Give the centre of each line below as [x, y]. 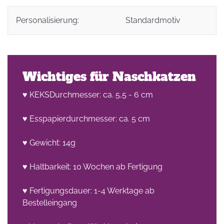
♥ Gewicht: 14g [49, 143]
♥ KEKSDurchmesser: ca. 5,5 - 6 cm [88, 95]
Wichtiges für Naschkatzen [109, 77]
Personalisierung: [47, 20]
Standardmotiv [153, 20]
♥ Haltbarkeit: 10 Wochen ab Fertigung [92, 167]
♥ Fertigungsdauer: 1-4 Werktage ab [88, 191]
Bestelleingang [50, 203]
